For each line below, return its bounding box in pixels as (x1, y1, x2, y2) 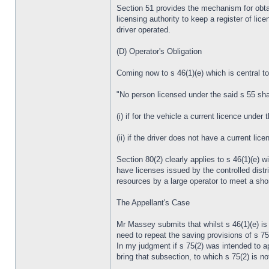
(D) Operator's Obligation (116, 47, 202, 56)
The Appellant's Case (116, 198, 190, 207)
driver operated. (116, 25, 171, 34)
